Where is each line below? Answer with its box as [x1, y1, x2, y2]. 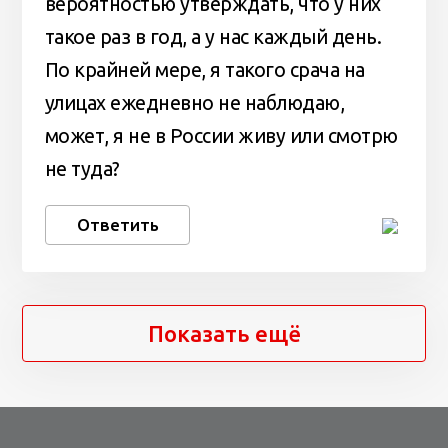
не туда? [44, 157, 120, 180]
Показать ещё [147, 321, 301, 347]
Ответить [76, 215, 159, 235]
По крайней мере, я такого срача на [44, 58, 365, 81]
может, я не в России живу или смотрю [44, 124, 398, 147]
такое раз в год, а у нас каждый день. [44, 25, 382, 48]
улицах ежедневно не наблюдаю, [44, 91, 345, 114]
